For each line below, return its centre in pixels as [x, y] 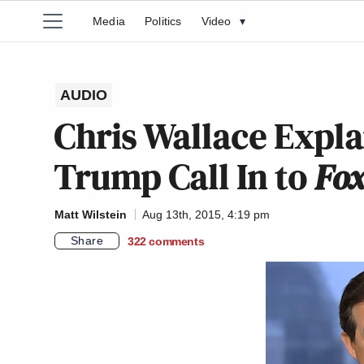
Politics [163, 21]
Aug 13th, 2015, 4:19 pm [206, 214]
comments [177, 241]
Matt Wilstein [91, 214]
